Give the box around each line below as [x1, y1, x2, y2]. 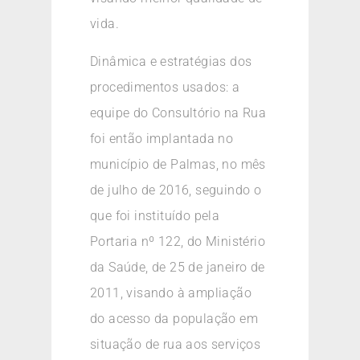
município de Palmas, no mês [90, 156, 266, 172]
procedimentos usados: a [90, 79, 240, 95]
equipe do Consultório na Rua [90, 104, 267, 121]
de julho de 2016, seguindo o [90, 182, 262, 198]
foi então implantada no [90, 130, 234, 146]
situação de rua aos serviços [90, 336, 261, 352]
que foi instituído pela [90, 207, 220, 223]
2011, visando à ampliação [90, 284, 252, 301]
